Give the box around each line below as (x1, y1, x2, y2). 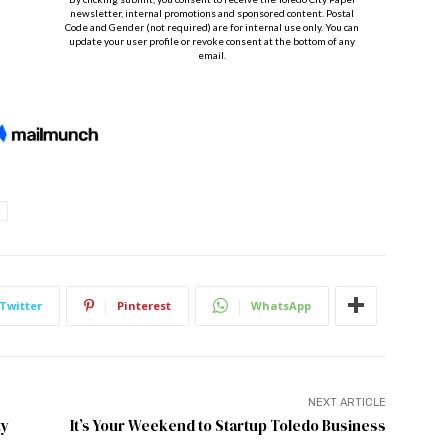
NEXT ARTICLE (307, 395, 386, 409)
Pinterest (117, 297, 171, 313)
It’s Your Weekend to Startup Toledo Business (69, 414, 386, 436)
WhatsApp (251, 297, 311, 313)
